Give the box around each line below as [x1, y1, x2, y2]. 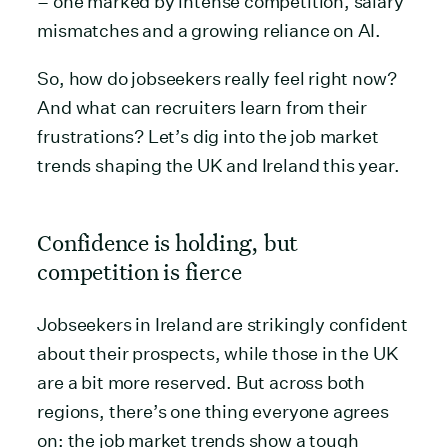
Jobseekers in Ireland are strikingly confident [37, 313, 409, 335]
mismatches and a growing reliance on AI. [37, 19, 382, 41]
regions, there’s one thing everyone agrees [37, 400, 389, 422]
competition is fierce [37, 255, 242, 286]
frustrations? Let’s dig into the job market [37, 125, 379, 147]
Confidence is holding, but [37, 226, 299, 257]
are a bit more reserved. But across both [37, 371, 366, 393]
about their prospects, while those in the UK [37, 342, 399, 364]
